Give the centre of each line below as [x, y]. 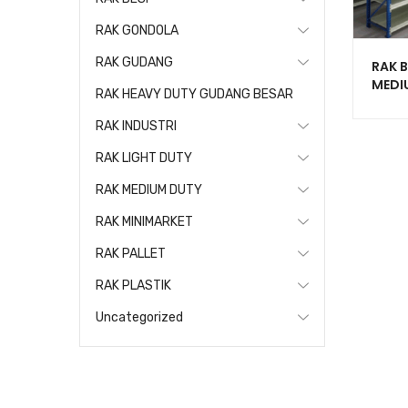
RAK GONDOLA [137, 31]
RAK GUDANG [134, 62]
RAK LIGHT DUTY [144, 158]
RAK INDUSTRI [136, 126]
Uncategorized [139, 317]
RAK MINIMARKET [144, 222]
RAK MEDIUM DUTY [149, 190]
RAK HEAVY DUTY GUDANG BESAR [194, 94]
